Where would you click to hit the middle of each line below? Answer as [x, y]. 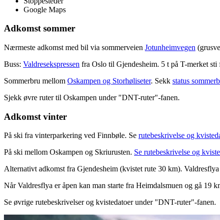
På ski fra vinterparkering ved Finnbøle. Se [71, 136]
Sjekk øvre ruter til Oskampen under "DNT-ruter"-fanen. [92, 98]
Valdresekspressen [51, 64]
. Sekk [162, 81]
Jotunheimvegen [170, 48]
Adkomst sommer [40, 28]
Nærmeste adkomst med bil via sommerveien [74, 48]
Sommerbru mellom [36, 81]
